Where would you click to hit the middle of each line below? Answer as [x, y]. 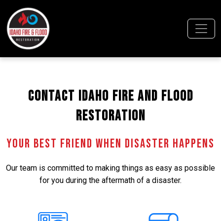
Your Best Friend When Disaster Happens [110, 144]
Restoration [110, 116]
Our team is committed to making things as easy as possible [110, 168]
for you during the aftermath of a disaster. [110, 180]
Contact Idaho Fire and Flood [110, 96]
